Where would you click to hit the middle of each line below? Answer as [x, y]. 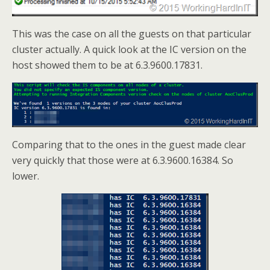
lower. [26, 176]
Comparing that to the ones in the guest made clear [129, 145]
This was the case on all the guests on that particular [132, 34]
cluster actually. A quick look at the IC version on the [129, 49]
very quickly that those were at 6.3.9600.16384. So [123, 161]
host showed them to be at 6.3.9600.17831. [107, 65]
